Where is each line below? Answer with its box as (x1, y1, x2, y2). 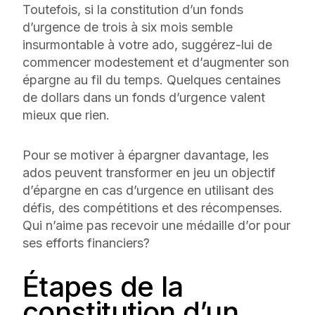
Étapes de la (22, 269, 184, 304)
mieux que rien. (22, 107, 113, 122)
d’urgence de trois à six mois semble (22, 19, 233, 34)
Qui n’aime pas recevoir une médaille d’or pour (22, 217, 290, 233)
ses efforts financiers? (22, 235, 153, 250)
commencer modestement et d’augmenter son (22, 54, 289, 70)
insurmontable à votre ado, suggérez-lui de (22, 37, 272, 52)
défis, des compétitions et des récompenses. (22, 200, 283, 215)
